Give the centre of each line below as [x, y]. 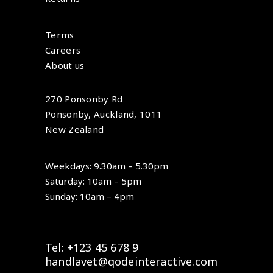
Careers [63, 50]
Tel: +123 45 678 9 [92, 248]
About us [65, 66]
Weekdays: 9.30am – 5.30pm [107, 166]
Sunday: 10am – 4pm [90, 197]
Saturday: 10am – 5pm [93, 181]
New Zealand [75, 129]
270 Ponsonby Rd [84, 99]
